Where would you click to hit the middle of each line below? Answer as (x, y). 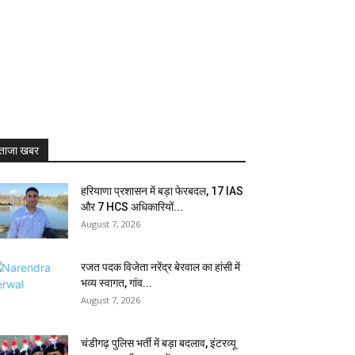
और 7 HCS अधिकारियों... (132, 207)
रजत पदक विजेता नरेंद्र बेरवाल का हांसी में (160, 267)
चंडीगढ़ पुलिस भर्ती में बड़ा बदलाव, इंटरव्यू (158, 343)
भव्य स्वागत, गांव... (116, 283)
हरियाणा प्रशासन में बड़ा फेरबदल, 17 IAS (162, 191)
